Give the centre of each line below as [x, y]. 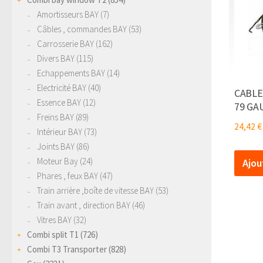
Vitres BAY [54, 220]
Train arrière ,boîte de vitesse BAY [95, 190]
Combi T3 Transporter [67, 249]
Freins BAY [55, 117]
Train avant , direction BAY [84, 205]
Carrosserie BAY [65, 43]
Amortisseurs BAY [68, 14]
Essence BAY [59, 102]
